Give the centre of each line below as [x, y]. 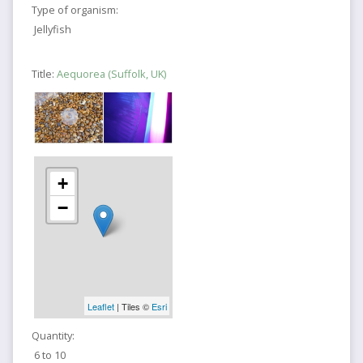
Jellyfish [53, 30]
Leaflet [100, 306]
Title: [44, 74]
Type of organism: [75, 10]
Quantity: [53, 336]
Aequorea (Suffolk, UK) [111, 74]
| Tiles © [132, 306]
